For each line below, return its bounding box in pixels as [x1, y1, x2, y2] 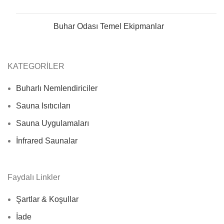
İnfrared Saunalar [16, 136, 77, 145]
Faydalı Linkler [7, 172, 60, 181]
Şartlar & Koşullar [16, 194, 78, 203]
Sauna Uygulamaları [16, 118, 89, 127]
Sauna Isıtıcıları [16, 101, 70, 110]
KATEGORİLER [7, 61, 64, 70]
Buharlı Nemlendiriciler [16, 83, 97, 92]
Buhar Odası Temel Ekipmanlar [53, 21, 164, 30]
